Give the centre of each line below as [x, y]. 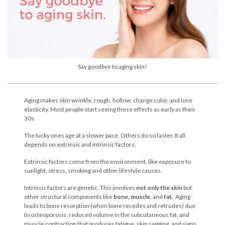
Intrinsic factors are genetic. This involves [80, 187]
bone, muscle [132, 196]
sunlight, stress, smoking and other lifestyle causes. [93, 170]
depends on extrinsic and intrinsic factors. [80, 144]
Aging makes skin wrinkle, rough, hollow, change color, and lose [108, 100]
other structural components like [69, 196]
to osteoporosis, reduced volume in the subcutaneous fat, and [107, 214]
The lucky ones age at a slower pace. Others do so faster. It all [105, 135]
